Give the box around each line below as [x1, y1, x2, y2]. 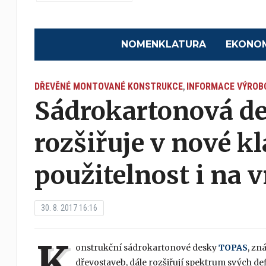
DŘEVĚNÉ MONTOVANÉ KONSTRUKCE [34, 81, 183, 93]
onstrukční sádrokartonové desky [75, 242, 218, 254]
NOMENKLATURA [121, 39, 207, 50]
